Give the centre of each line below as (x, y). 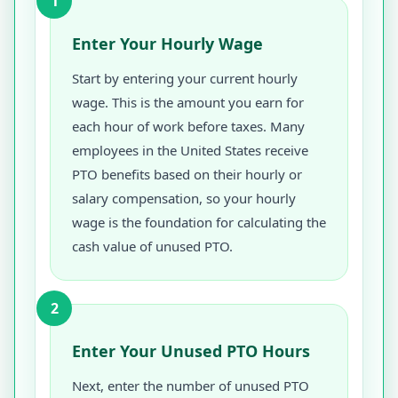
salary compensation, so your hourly (184, 198)
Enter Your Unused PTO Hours (191, 351)
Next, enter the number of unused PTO (191, 386)
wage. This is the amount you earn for (188, 102)
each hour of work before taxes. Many (188, 126)
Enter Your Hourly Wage (167, 44)
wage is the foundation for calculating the (199, 222)
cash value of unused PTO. (152, 246)
